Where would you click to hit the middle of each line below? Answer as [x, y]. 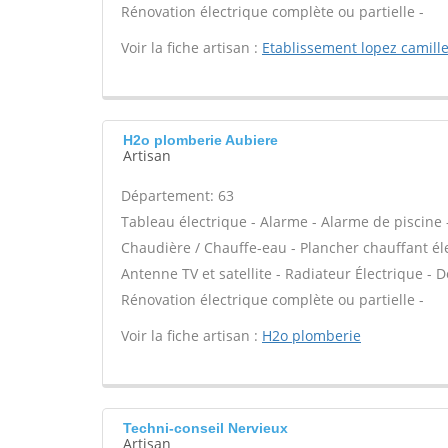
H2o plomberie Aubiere [200, 140]
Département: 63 [177, 195]
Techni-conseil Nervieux [205, 428]
